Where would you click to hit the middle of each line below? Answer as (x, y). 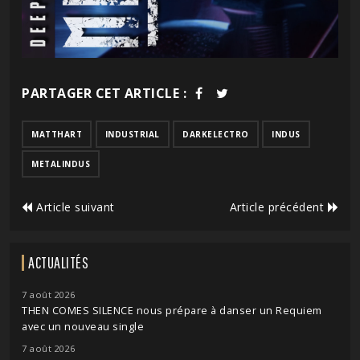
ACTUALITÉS (58, 262)
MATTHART (57, 134)
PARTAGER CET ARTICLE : (104, 93)
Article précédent (278, 207)
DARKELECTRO (216, 134)
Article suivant (74, 207)
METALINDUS (61, 164)
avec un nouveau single (83, 326)
